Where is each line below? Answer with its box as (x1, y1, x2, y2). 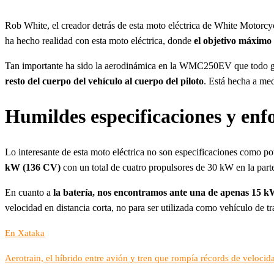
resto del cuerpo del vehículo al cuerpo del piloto (5, 75, 204, 86)
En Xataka (5, 228, 45, 238)
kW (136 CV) (5, 161, 61, 172)
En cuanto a (5, 187, 53, 198)
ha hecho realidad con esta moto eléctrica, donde (5, 35, 194, 46)
